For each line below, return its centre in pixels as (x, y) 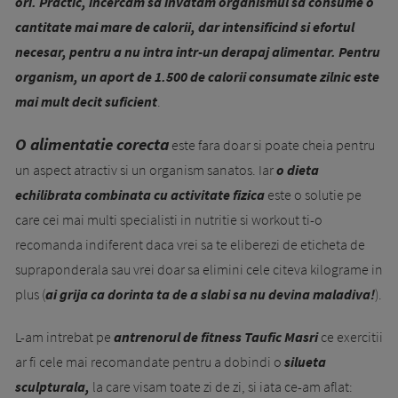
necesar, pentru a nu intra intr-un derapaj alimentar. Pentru (198, 51)
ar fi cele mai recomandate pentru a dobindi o (150, 361)
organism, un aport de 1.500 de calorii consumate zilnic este (197, 76)
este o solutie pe (313, 194)
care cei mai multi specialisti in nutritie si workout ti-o (169, 219)
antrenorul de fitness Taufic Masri (217, 336)
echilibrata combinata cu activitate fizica (140, 194)
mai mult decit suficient (86, 101)
